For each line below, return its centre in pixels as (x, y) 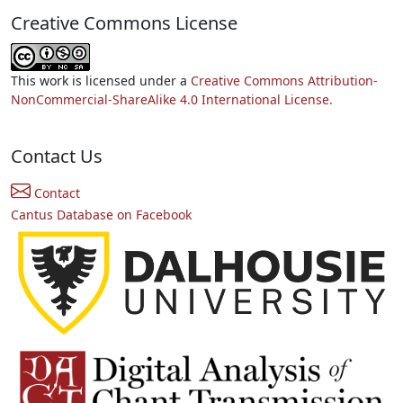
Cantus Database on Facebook (101, 214)
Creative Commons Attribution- (284, 80)
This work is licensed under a (101, 80)
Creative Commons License (124, 22)
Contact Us (57, 156)
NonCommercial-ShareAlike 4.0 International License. (172, 99)
